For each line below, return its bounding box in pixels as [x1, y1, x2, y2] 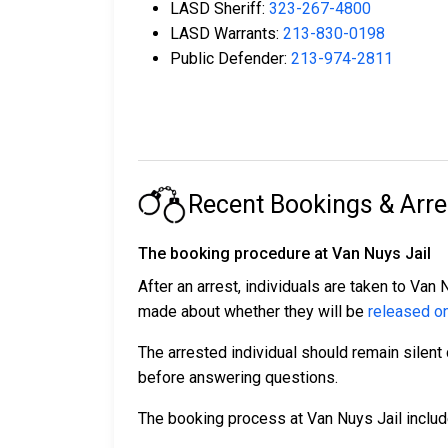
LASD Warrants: [170, 24, 283, 44]
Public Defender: [170, 49, 291, 69]
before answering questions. [138, 368, 338, 388]
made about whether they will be [138, 302, 368, 322]
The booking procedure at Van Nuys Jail [138, 244, 431, 264]
